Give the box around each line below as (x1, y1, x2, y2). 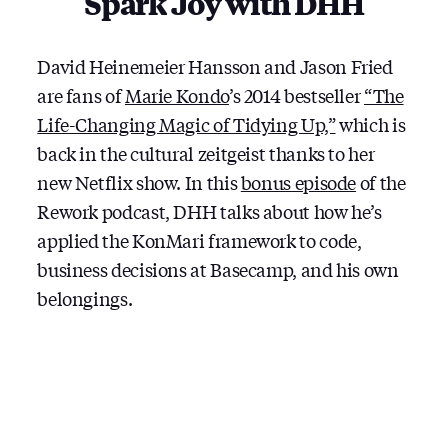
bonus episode (240, 168, 357, 195)
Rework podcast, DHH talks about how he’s (37, 197, 382, 224)
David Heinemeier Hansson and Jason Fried (37, 52, 393, 79)
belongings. (37, 284, 133, 311)
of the (356, 168, 406, 195)
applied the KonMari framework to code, (37, 226, 362, 253)
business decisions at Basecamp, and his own (37, 255, 399, 282)
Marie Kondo (124, 81, 229, 108)
